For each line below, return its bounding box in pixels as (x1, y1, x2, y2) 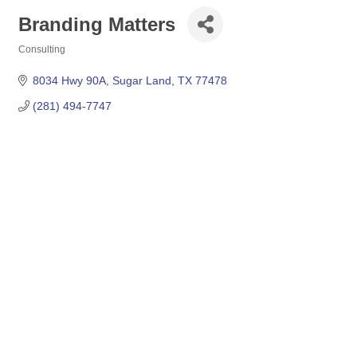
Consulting (18, 44, 65, 55)
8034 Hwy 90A (32, 74, 106, 87)
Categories (18, 55, 68, 65)
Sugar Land (112, 74, 171, 87)
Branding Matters (18, 13, 175, 35)
